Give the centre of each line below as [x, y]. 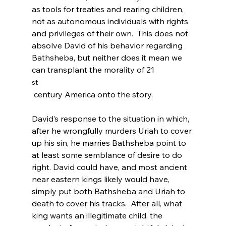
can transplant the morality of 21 [93, 69]
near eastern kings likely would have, [101, 179]
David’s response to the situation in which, [111, 118]
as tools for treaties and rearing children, [108, 9]
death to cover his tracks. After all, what [108, 203]
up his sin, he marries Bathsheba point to [110, 143]
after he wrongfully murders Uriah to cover [112, 130]
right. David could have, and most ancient [110, 167]
